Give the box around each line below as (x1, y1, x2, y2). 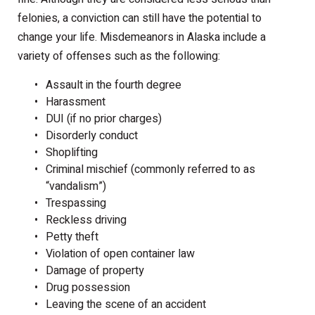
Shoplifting (46, 144, 98, 162)
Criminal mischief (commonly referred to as (46, 161, 255, 179)
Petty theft (46, 229, 98, 246)
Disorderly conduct (46, 127, 138, 145)
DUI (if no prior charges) (46, 110, 162, 128)
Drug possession (46, 279, 130, 297)
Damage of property (46, 262, 144, 280)
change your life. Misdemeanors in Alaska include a (18, 29, 266, 46)
